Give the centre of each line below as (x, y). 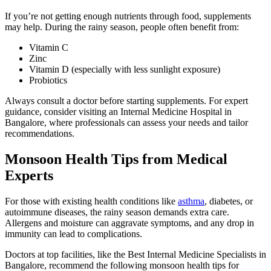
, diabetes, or (229, 201)
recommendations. (40, 134)
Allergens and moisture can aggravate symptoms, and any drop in (129, 223)
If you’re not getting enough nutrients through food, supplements (128, 16)
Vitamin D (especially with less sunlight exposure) (125, 70)
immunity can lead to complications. (73, 233)
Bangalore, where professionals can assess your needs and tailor (126, 123)
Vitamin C (49, 48)
